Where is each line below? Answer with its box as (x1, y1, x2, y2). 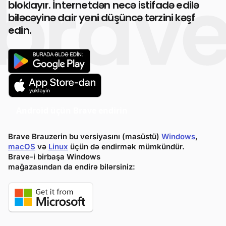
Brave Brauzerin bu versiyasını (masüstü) (8, 132, 161, 141)
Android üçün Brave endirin (16, 105, 128, 116)
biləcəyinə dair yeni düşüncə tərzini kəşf (8, 11, 195, 25)
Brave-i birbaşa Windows (8, 152, 100, 161)
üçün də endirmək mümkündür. (68, 142, 185, 151)
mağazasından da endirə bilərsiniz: (8, 162, 135, 172)
